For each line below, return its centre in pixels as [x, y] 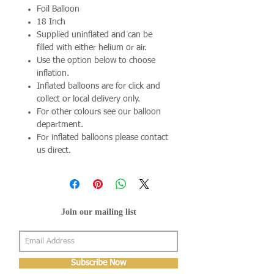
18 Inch [51, 22]
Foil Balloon [58, 9]
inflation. [53, 73]
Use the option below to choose [96, 60]
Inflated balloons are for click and [98, 86]
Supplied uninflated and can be [94, 35]
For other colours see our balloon [99, 112]
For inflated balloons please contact [102, 137]
